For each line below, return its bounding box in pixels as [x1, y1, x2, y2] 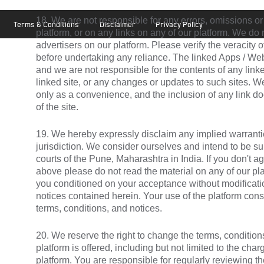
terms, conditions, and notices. [36, 203, 163, 213]
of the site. [36, 101, 79, 112]
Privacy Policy [155, 21, 203, 30]
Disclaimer [99, 21, 136, 30]
